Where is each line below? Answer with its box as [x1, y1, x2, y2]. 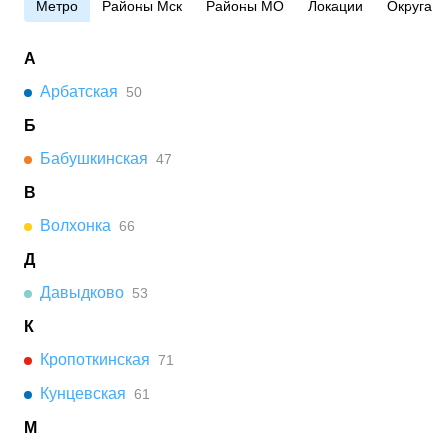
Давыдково [40, 284, 124, 301]
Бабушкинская [40, 150, 148, 167]
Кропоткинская [40, 351, 150, 368]
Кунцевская [40, 385, 126, 402]
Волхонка [40, 217, 111, 234]
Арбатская [40, 83, 118, 100]
